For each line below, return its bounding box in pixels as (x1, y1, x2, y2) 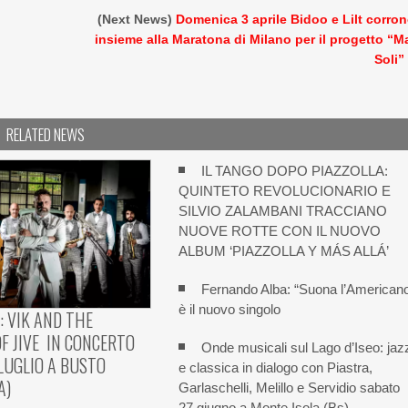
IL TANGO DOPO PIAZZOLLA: (201, 163, 389, 178)
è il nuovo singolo (178, 301, 281, 317)
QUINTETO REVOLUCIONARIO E (178, 183, 392, 199)
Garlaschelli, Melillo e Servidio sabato (178, 380, 401, 395)
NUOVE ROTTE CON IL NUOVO (178, 223, 382, 239)
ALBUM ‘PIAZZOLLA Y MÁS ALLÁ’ (178, 243, 390, 259)
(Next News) (97, 12, 177, 26)
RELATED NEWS (5, 123, 85, 146)
